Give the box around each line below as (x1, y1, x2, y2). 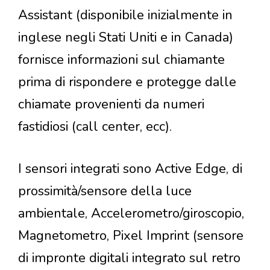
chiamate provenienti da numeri (18, 95, 204, 114)
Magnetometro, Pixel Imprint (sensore (18, 227, 243, 245)
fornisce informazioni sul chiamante (18, 51, 225, 69)
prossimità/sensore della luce (18, 182, 192, 201)
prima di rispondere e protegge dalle (18, 73, 236, 92)
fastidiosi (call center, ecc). (18, 118, 175, 136)
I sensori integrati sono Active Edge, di (18, 160, 242, 178)
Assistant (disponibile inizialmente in (18, 6, 233, 25)
